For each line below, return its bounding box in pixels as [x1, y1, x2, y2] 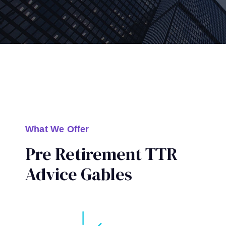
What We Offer [25, 124, 89, 134]
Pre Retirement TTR [25, 142, 178, 165]
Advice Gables [25, 162, 132, 186]
